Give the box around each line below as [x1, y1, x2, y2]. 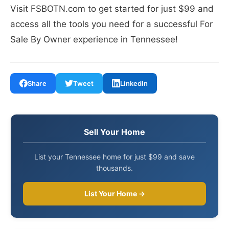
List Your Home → [84, 189, 145, 198]
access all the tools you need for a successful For [10, 19, 213, 30]
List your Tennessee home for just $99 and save [34, 152, 195, 162]
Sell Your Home [84, 127, 145, 138]
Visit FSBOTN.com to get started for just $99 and [10, 4, 214, 14]
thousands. [96, 164, 133, 173]
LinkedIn [120, 79, 148, 88]
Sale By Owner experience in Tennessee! [10, 34, 178, 45]
